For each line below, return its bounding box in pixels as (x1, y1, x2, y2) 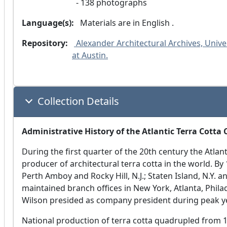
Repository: (22, 37, 68, 49)
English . (142, 17, 174, 29)
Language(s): (22, 17, 74, 29)
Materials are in (80, 17, 140, 29)
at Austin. (72, 50, 108, 61)
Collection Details (37, 94, 119, 108)
